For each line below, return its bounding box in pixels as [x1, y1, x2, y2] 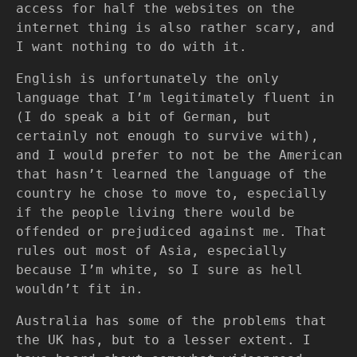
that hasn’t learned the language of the [16, 167, 327, 182]
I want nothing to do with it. [16, 39, 247, 54]
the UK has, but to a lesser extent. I [16, 332, 311, 347]
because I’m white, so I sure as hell [16, 262, 303, 277]
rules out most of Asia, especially [16, 243, 287, 258]
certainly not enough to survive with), [16, 128, 319, 143]
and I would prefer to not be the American [16, 147, 343, 163]
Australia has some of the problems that [16, 313, 327, 328]
